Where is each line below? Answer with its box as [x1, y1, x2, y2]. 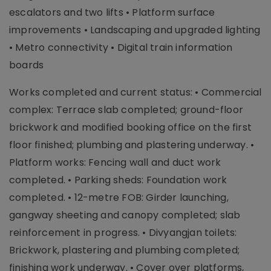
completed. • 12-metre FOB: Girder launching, [9, 191, 229, 205]
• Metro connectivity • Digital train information [9, 41, 233, 55]
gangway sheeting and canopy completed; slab [9, 208, 241, 223]
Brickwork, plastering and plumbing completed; [9, 243, 240, 258]
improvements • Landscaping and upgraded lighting [9, 23, 261, 38]
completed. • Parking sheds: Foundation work [9, 173, 227, 188]
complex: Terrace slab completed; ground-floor [9, 103, 244, 117]
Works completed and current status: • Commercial [9, 85, 262, 100]
